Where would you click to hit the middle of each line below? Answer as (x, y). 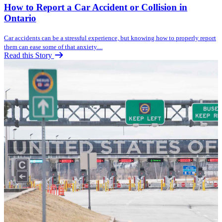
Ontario (20, 18)
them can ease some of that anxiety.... (53, 47)
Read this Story (29, 55)
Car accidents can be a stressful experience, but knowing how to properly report (110, 38)
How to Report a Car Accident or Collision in (96, 7)
